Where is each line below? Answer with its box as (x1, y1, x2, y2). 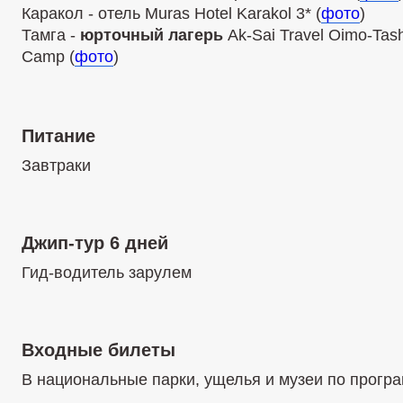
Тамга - (22, 26, 80, 44)
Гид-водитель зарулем (22, 264, 192, 282)
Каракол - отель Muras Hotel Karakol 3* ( (22, 4, 321, 22)
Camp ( (22, 48, 75, 66)
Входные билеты (22, 340, 175, 360)
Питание (22, 126, 95, 146)
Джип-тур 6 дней (22, 233, 168, 253)
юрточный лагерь (80, 26, 228, 44)
